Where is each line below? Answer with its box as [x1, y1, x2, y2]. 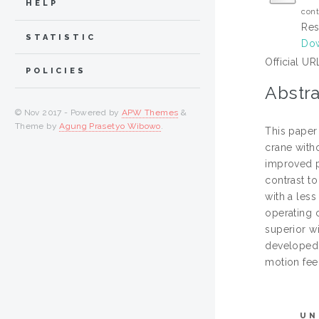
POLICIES [26, 66, 86, 76]
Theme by [15, 121, 60, 132]
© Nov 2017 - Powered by [15, 108, 122, 118]
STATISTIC [26, 32, 96, 42]
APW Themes [121, 108, 179, 118]
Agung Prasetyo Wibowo [59, 121, 161, 132]
